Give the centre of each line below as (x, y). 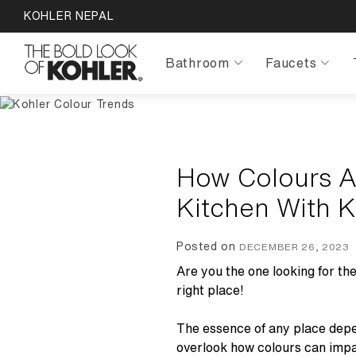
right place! (210, 290)
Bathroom (197, 62)
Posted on (208, 246)
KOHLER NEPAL (69, 16)
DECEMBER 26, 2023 (294, 246)
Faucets (291, 62)
